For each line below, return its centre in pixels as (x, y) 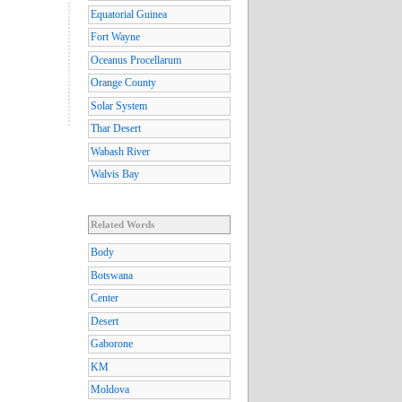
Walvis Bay (115, 175)
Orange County (123, 83)
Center (105, 298)
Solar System (119, 105)
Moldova (110, 390)
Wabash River (120, 151)
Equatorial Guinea (129, 14)
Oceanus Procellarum (136, 60)
